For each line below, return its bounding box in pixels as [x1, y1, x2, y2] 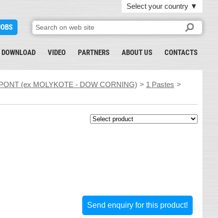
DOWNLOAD [1, 48, 36, 57]
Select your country [127, 2, 190, 10]
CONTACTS [164, 48, 198, 57]
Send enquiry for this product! [87, 201, 188, 209]
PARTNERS [78, 48, 109, 57]
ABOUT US [122, 48, 152, 57]
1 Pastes [146, 80, 175, 89]
